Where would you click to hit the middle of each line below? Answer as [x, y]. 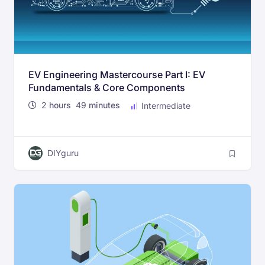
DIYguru [63, 153]
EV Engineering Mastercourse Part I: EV [117, 74]
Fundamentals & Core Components [107, 87]
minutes [103, 105]
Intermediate [165, 105]
